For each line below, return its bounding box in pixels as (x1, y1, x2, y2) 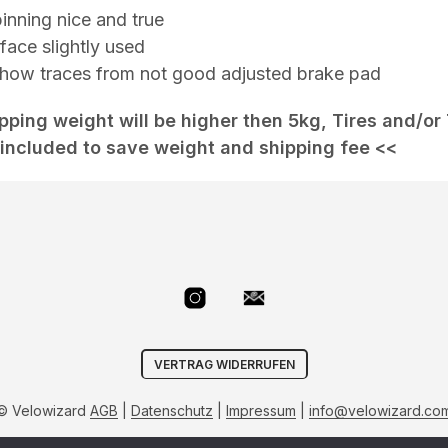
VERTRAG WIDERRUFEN (153, 357, 295, 372)
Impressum (226, 401, 296, 419)
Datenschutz (131, 401, 213, 419)
